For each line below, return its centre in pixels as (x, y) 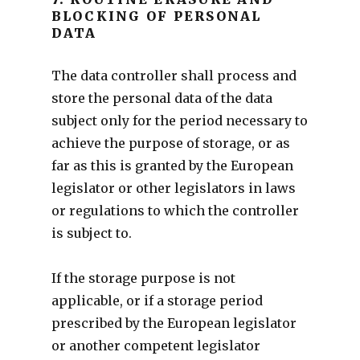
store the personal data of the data (162, 98)
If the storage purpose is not (143, 278)
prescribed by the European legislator (174, 323)
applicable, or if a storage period (157, 300)
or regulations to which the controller (175, 210)
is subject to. (91, 233)
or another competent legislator (155, 345)
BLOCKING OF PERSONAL (156, 16)
